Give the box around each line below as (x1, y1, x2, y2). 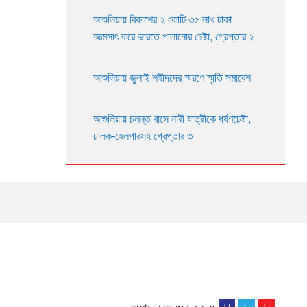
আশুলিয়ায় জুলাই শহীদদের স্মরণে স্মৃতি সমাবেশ (93, 69, 251, 85)
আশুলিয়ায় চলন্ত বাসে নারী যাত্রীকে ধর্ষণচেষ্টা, (93, 110, 251, 126)
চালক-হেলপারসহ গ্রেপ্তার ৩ (93, 127, 193, 143)
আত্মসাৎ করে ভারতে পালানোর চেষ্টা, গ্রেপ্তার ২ (93, 28, 254, 44)
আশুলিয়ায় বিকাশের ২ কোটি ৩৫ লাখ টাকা (93, 11, 232, 27)
